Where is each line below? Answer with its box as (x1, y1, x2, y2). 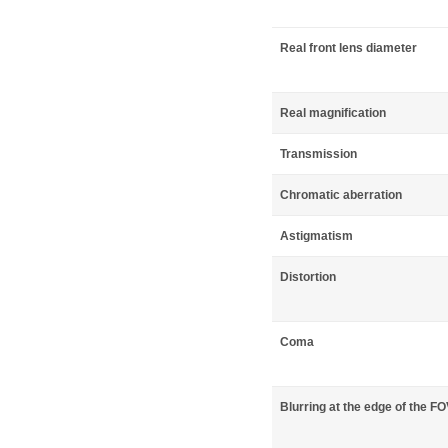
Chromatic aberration (280, 188, 402, 202)
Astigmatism (280, 229, 353, 243)
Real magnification (280, 106, 386, 120)
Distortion (280, 270, 336, 284)
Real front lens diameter (280, 41, 417, 55)
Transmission (280, 147, 357, 161)
